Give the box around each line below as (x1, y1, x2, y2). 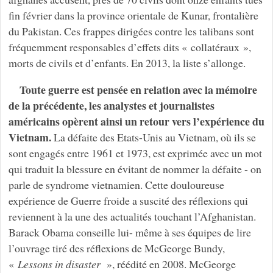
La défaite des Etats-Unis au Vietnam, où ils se (51, 129, 256, 144)
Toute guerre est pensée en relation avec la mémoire (19, 81, 257, 97)
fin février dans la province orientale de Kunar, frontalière (8, 8, 258, 23)
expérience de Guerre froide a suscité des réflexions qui (8, 193, 248, 208)
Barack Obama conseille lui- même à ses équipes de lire (8, 224, 251, 239)
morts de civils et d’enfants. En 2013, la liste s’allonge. (8, 55, 246, 71)
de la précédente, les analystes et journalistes (8, 97, 214, 113)
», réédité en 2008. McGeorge (102, 256, 236, 271)
